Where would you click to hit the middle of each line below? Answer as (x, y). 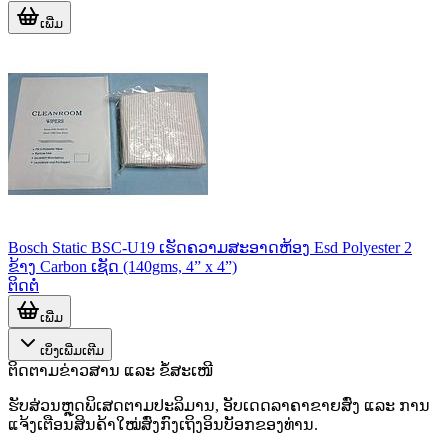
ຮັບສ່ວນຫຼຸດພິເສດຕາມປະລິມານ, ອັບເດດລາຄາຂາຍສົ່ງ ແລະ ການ (219, 405)
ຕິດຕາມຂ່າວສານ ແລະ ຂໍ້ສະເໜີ (110, 370)
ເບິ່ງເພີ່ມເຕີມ (72, 350)
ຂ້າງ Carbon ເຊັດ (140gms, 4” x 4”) (122, 266)
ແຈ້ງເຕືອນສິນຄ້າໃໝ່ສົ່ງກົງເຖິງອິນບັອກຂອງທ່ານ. (163, 424)
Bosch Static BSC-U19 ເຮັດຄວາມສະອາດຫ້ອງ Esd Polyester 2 (210, 247)
